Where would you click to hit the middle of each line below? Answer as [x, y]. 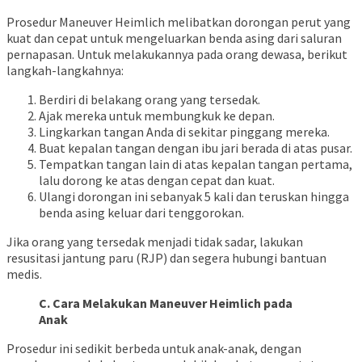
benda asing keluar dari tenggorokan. [141, 213]
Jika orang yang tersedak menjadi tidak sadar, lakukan [155, 242]
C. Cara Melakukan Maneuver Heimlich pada [166, 303]
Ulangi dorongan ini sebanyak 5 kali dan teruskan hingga [194, 197]
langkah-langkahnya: [65, 71]
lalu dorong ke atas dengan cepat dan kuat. [157, 181]
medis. [24, 274]
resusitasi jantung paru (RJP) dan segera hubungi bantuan [166, 258]
